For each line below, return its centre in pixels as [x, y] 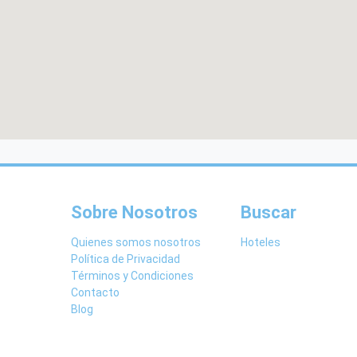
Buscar [268, 212]
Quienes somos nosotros [136, 242]
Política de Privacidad [126, 259]
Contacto [95, 292]
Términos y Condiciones [132, 276]
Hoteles [260, 242]
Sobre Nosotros [134, 212]
